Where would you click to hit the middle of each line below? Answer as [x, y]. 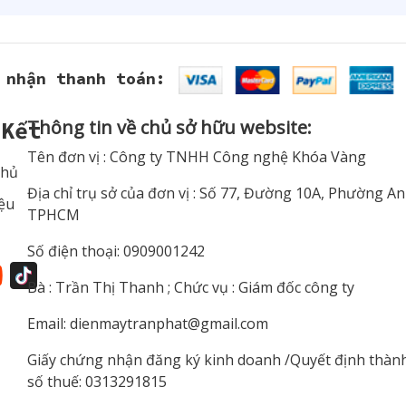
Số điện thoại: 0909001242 [116, 251]
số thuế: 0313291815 [97, 382]
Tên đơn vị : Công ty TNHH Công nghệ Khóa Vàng [197, 157]
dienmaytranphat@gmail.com [169, 324]
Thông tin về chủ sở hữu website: [169, 128]
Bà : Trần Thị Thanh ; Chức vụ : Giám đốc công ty [191, 288]
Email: [48, 324]
